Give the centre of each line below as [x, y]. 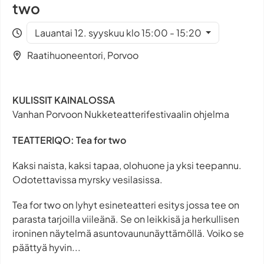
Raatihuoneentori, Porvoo [83, 55]
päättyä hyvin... [47, 247]
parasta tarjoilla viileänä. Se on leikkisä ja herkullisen [126, 219]
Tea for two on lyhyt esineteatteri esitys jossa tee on [126, 205]
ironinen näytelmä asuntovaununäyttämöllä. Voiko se [128, 233]
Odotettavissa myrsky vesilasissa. [88, 179]
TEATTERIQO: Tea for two [69, 140]
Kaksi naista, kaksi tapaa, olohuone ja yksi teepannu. [127, 165]
